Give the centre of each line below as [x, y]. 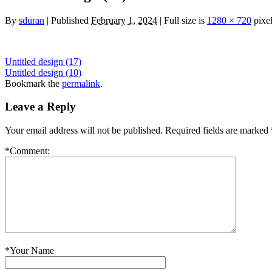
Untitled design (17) [43, 61]
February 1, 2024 [124, 20]
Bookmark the [33, 83]
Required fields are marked [218, 131]
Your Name [32, 251]
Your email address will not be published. [84, 131]
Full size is [184, 20]
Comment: [30, 151]
